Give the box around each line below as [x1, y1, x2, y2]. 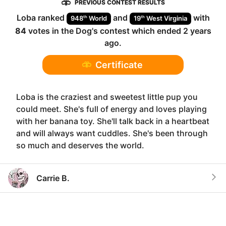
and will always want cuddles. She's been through [16, 128, 208, 138]
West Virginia [146, 14, 187, 23]
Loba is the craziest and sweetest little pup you [16, 91, 198, 102]
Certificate [95, 59, 143, 70]
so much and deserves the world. [16, 140, 144, 150]
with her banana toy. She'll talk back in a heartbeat [16, 116, 209, 126]
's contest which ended [91, 25, 183, 36]
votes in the [26, 25, 76, 36]
